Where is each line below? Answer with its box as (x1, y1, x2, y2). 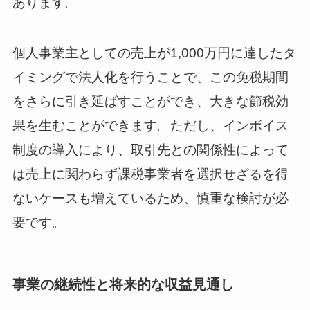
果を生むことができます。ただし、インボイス (12, 118, 289, 133)
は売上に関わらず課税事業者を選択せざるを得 (12, 166, 289, 181)
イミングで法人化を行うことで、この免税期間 (12, 69, 289, 84)
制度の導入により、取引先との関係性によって (12, 142, 289, 157)
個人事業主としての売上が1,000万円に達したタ (12, 45, 296, 60)
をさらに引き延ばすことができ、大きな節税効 (12, 93, 289, 109)
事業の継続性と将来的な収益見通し (12, 276, 234, 292)
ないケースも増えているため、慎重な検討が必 (12, 190, 289, 206)
